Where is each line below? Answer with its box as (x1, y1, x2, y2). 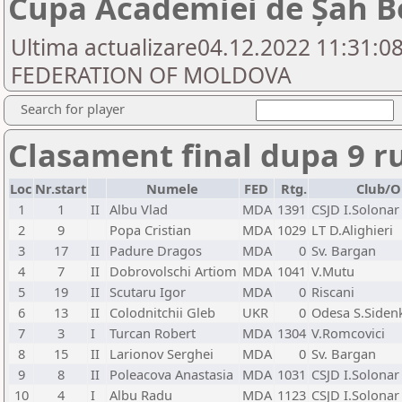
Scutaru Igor (109, 283, 186, 301)
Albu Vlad (109, 200, 168, 218)
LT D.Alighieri (311, 221, 393, 239)
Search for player (21, 100, 125, 118)
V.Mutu (311, 262, 354, 280)
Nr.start (35, 179, 86, 197)
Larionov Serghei (109, 345, 214, 363)
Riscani (311, 283, 354, 301)
